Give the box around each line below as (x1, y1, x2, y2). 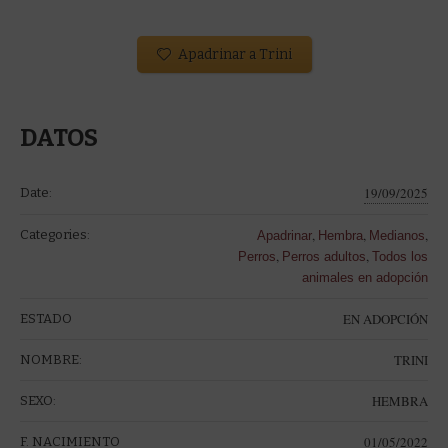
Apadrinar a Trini (177, 45, 292, 63)
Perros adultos (282, 248, 366, 264)
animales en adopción (302, 269, 428, 285)
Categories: (20, 226, 90, 242)
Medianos (369, 227, 425, 243)
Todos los (372, 248, 428, 264)
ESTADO (20, 310, 72, 326)
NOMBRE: (20, 351, 82, 367)
